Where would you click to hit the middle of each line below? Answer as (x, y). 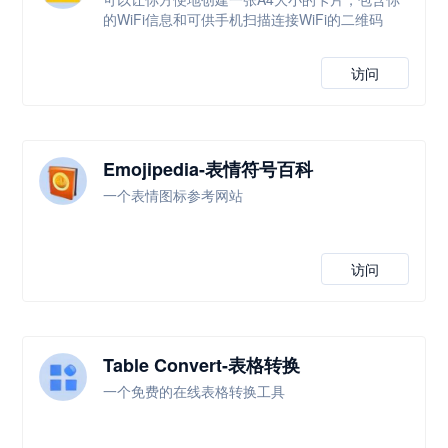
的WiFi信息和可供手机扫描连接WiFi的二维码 (243, 19)
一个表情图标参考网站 (173, 195)
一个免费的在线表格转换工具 (194, 391)
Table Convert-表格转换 (202, 365)
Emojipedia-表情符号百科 (208, 169)
